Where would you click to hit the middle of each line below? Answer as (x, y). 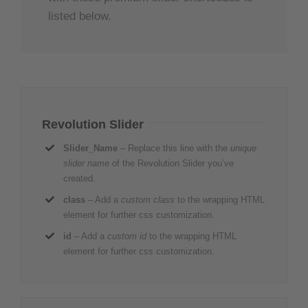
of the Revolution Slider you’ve (172, 163)
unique (244, 148)
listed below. (80, 16)
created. (80, 178)
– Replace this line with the (174, 148)
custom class (148, 199)
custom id (127, 236)
